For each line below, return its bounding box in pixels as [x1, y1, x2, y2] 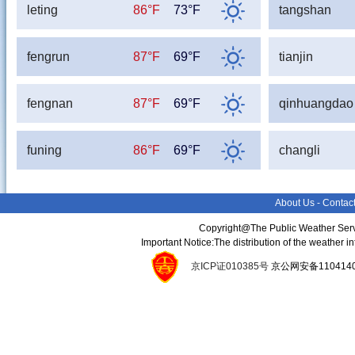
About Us [275, 197, 315, 208]
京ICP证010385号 [190, 261, 269, 272]
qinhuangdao [278, 97, 353, 110]
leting [26, 3, 58, 17]
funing [26, 143, 62, 157]
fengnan [26, 97, 73, 110]
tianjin [278, 50, 313, 63]
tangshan [278, 3, 331, 17]
